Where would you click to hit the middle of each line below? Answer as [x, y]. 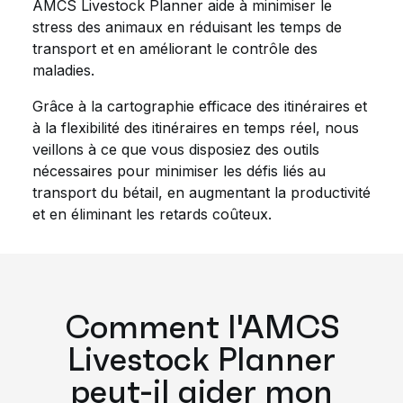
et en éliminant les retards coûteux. [152, 214]
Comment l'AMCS [201, 327]
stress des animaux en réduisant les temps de [187, 27]
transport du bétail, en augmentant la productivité [201, 193]
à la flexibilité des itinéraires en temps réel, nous [196, 128]
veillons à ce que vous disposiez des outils [176, 149]
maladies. [63, 70]
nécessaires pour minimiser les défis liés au [179, 171]
